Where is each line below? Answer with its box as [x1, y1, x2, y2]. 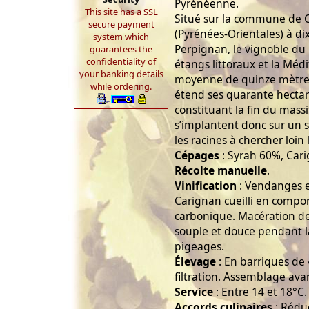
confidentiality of [86, 55, 156, 68]
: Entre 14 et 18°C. [213, 284, 307, 299]
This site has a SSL [84, 6, 158, 18]
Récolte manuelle [175, 163, 267, 178]
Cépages [175, 148, 219, 163]
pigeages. [175, 239, 224, 254]
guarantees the [90, 43, 152, 55]
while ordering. [90, 80, 152, 92]
